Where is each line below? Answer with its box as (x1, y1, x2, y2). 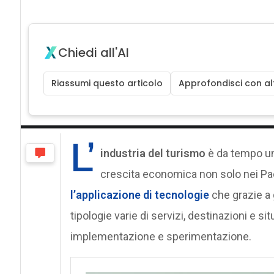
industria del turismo (100, 146, 206, 160)
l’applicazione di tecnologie (70, 188, 212, 201)
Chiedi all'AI (57, 43, 129, 61)
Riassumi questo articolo (51, 76, 163, 89)
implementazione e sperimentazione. (70, 229, 251, 243)
